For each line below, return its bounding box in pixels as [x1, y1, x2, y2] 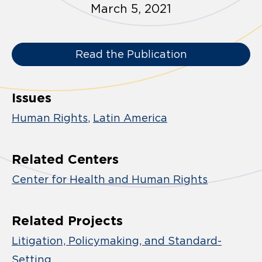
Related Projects [12, 212, 123, 227]
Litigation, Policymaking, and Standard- [12, 235, 222, 247]
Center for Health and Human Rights [12, 173, 208, 185]
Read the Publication [75, 48, 187, 60]
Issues [12, 89, 51, 105]
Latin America [93, 112, 167, 124]
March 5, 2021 [91, 2, 171, 15]
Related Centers [12, 151, 119, 166]
